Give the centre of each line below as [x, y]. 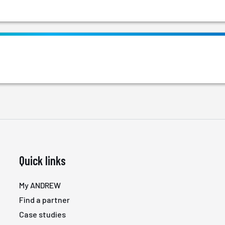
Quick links [43, 160]
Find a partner [45, 200]
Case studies [43, 214]
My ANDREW [40, 185]
